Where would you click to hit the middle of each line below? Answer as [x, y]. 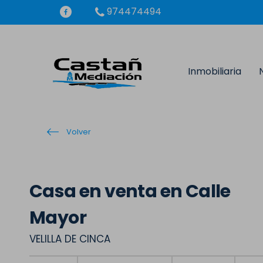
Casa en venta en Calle [130, 191]
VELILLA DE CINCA [70, 239]
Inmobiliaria [214, 71]
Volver [78, 132]
